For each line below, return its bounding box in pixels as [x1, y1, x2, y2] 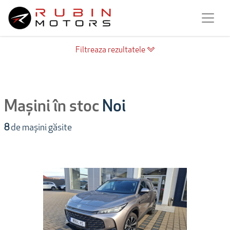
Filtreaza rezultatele [75, 46, 147, 55]
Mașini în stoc [4, 99, 102, 116]
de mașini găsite [9, 123, 72, 133]
